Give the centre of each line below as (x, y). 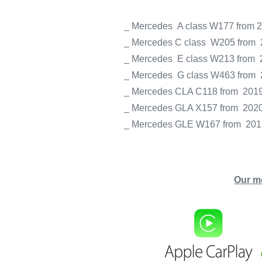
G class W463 (206, 75)
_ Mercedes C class (166, 42)
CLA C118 (196, 91)
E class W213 (206, 58)
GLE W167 (197, 124)
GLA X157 (196, 108)
